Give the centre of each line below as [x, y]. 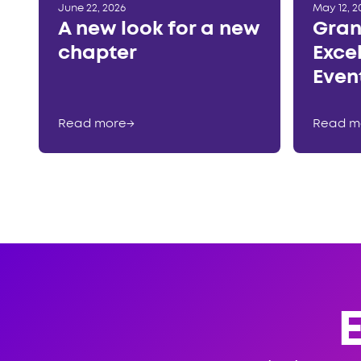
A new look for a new [159, 30]
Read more [92, 124]
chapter [98, 54]
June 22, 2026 [92, 9]
